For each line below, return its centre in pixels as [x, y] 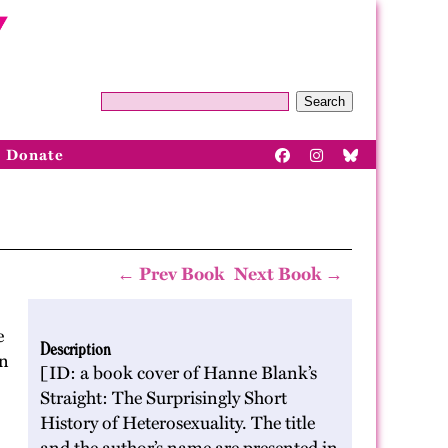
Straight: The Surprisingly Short [163, 398]
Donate [35, 154]
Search [324, 101]
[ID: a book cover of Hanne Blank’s [178, 373]
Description [75, 348]
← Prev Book [170, 274]
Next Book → [288, 274]
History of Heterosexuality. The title [177, 423]
